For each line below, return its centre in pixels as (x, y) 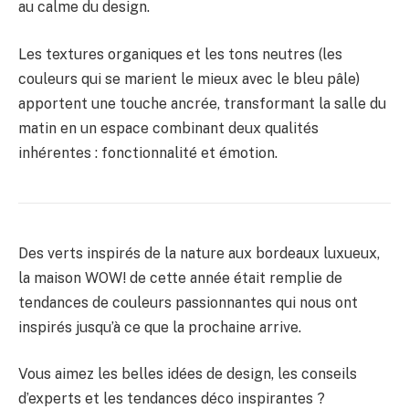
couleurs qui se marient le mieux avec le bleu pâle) (189, 79)
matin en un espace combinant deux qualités (168, 128)
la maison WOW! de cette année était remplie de (180, 278)
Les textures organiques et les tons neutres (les (180, 54)
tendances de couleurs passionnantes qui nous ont (188, 302)
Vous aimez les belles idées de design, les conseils (188, 374)
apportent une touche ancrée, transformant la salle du (202, 103)
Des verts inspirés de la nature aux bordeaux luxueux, (199, 253)
